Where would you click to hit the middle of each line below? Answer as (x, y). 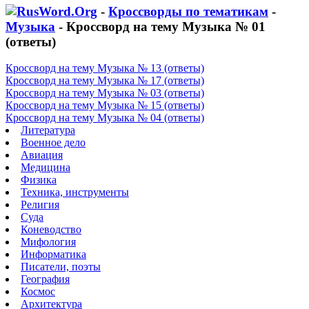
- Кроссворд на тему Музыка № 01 (160, 26)
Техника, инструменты (75, 192)
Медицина (46, 168)
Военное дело (53, 143)
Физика (39, 180)
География (45, 279)
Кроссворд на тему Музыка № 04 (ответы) (105, 118)
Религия (40, 205)
